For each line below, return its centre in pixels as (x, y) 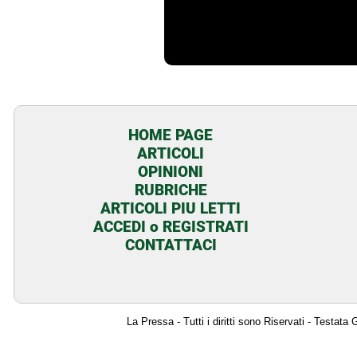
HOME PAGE (171, 135)
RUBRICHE (171, 190)
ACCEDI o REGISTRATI (171, 226)
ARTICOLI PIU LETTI (171, 208)
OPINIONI (171, 171)
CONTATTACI (171, 245)
